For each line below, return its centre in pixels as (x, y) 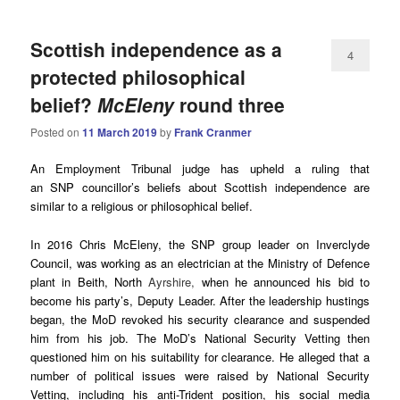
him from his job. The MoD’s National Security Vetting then (200, 337)
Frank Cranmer (213, 133)
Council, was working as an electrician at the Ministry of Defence (200, 262)
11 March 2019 (120, 133)
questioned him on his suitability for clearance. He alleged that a (200, 356)
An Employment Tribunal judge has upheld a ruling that (200, 169)
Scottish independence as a (157, 49)
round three (230, 104)
